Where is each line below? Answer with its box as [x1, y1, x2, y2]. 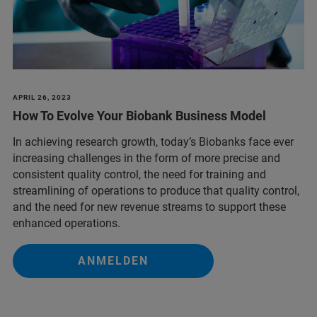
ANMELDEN [78, 253, 149, 267]
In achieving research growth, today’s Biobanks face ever [13, 134, 294, 149]
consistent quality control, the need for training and [13, 167, 266, 181]
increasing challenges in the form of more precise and [13, 151, 280, 165]
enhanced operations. [13, 216, 120, 230]
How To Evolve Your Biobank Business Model [13, 108, 266, 123]
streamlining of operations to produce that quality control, [13, 183, 299, 197]
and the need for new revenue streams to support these [13, 200, 286, 214]
